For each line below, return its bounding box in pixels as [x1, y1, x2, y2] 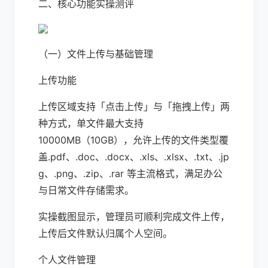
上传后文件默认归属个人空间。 [38, 227, 172, 239]
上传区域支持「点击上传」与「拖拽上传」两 [38, 100, 230, 112]
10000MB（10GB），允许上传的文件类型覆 [38, 134, 229, 146]
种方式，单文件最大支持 [38, 117, 144, 129]
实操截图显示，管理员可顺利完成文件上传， [38, 211, 230, 223]
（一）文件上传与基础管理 [38, 48, 153, 60]
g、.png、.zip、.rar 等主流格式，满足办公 [38, 167, 223, 179]
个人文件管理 [38, 254, 96, 266]
